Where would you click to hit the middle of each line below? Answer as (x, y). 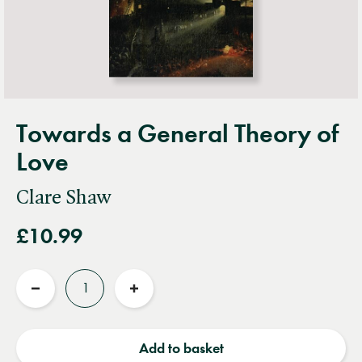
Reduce (58, 302)
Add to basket (181, 348)
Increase (160, 302)
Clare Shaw (63, 198)
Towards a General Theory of (177, 133)
